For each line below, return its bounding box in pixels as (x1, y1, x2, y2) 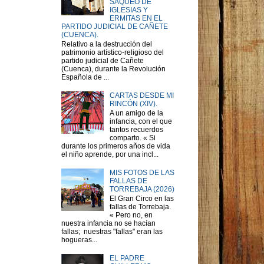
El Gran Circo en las (109, 194, 174, 203)
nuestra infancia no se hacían (61, 219, 156, 228)
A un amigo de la (109, 109, 163, 118)
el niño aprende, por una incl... (61, 150, 159, 159)
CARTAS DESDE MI (109, 91, 174, 100)
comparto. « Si (109, 134, 156, 143)
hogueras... (61, 236, 97, 245)
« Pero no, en (109, 211, 153, 220)
